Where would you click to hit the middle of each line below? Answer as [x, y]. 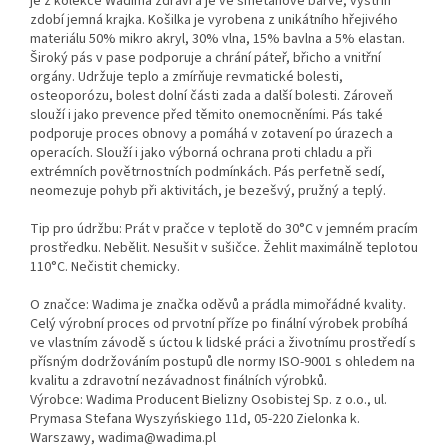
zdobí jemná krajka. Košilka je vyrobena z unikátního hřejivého [214, 20]
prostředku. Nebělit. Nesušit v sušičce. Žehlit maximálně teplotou [224, 248]
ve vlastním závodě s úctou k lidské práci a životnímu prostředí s [223, 343]
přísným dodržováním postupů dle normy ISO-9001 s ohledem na [222, 362]
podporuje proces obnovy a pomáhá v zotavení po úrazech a [211, 134]
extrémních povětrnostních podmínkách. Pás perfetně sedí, [207, 172]
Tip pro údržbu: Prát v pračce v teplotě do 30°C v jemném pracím [224, 229]
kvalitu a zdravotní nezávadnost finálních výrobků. [178, 381]
